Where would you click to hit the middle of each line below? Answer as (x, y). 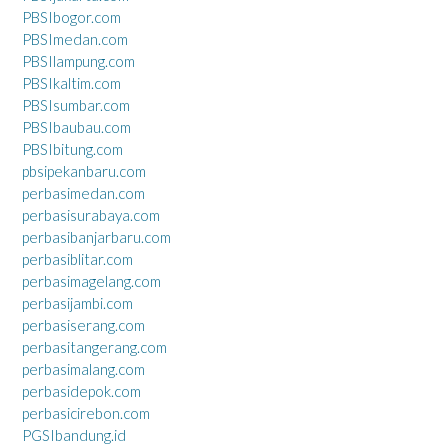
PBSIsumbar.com (76, 104)
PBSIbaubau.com (76, 126)
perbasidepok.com (81, 390)
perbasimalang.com (83, 368)
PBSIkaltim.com (71, 82)
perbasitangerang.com (94, 346)
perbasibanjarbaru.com (96, 236)
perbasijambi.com (77, 302)
